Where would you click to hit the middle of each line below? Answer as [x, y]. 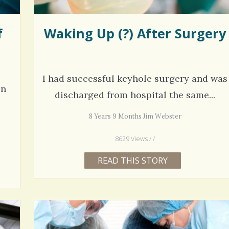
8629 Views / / [135, 139]
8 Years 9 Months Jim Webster [135, 116]
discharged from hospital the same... [135, 95]
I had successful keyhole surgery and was [135, 78]
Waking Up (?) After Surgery [135, 33]
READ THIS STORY [132, 161]
